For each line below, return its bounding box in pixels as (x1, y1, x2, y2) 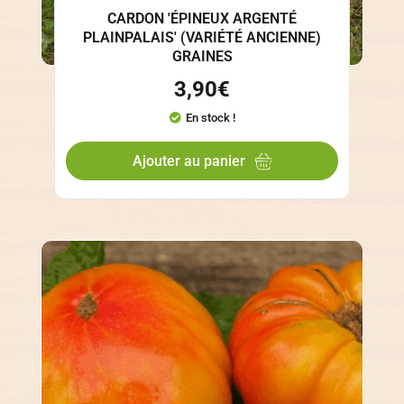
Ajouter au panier (132, 151, 245, 170)
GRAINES (171, 47, 233, 65)
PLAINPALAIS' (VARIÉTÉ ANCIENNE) (83, 28, 321, 46)
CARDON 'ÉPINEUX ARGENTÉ (107, 9, 297, 27)
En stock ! (185, 110, 235, 124)
